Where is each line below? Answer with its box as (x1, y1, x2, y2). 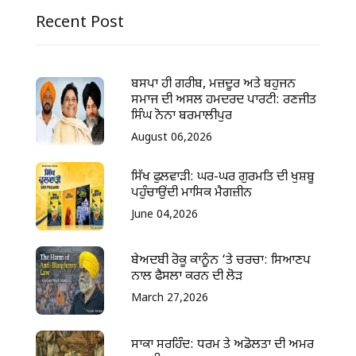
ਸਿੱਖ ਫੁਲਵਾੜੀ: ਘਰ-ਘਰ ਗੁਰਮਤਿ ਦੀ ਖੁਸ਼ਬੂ (131, 168, 315, 186)
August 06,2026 (131, 130, 213, 146)
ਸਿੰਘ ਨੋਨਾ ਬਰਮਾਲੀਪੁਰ (131, 108, 233, 126)
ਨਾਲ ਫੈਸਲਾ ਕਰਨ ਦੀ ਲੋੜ (131, 269, 243, 286)
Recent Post (36, 13, 124, 34)
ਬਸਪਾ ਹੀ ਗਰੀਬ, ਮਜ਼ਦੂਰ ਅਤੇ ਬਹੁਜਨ (131, 76, 296, 94)
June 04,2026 (131, 207, 199, 222)
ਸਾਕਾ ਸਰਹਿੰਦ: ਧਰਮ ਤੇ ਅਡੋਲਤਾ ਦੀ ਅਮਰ (131, 337, 315, 354)
